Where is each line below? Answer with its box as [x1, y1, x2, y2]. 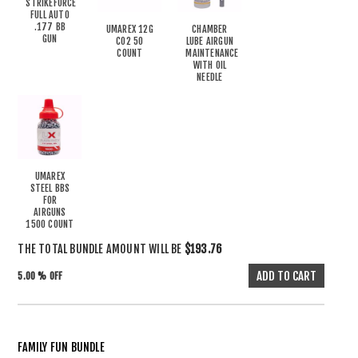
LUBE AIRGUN [185, 35, 233, 47]
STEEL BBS [30, 182, 70, 194]
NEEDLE [197, 71, 223, 83]
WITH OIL [193, 59, 227, 71]
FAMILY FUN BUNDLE [18, 340, 105, 354]
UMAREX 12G [105, 23, 153, 35]
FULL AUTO [30, 9, 70, 22]
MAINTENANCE [185, 47, 239, 59]
